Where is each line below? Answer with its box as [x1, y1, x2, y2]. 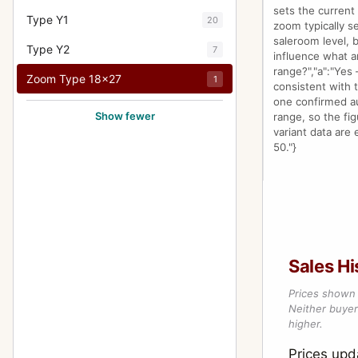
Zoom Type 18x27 [26, 72, 121, 86]
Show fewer [94, 109, 155, 122]
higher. [288, 317, 323, 330]
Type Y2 [26, 42, 70, 56]
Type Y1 [26, 13, 69, 26]
